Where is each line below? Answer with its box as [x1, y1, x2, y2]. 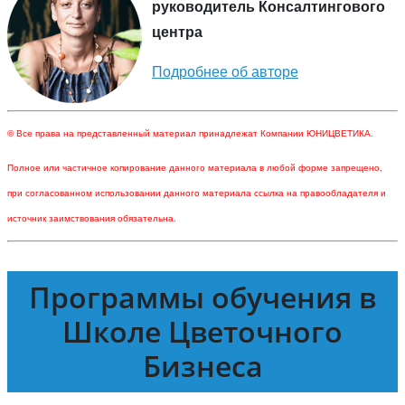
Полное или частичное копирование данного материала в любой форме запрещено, [7, 163, 382, 174]
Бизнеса [142, 346, 263, 386]
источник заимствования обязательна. [7, 213, 176, 224]
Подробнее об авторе [152, 64, 298, 80]
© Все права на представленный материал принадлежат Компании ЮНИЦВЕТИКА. [7, 128, 373, 139]
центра [152, 24, 202, 41]
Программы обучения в [29, 278, 376, 317]
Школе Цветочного [62, 312, 343, 352]
